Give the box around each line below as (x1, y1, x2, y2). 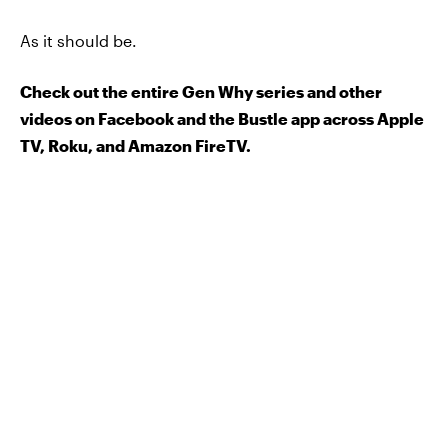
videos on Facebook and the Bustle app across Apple (20, 108, 424, 128)
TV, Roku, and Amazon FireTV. (20, 135, 251, 155)
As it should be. (20, 30, 137, 50)
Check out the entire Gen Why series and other (20, 81, 382, 101)
